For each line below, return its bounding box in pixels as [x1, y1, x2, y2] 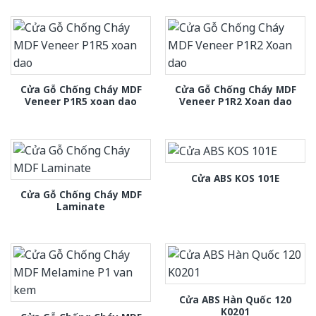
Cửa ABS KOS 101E [191, 171, 279, 185]
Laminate [56, 199, 105, 213]
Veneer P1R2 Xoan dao [178, 95, 292, 109]
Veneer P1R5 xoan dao [25, 95, 137, 109]
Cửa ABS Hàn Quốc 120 [179, 292, 291, 306]
